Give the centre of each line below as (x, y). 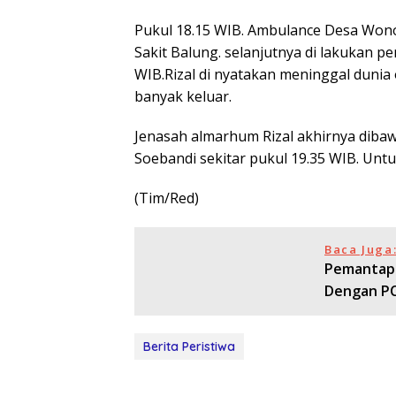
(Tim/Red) (167, 198)
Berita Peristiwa (189, 346)
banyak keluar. (183, 96)
